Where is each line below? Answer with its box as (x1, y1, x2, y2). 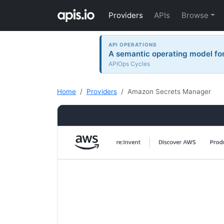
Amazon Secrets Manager (127, 87, 211, 96)
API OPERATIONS (108, 41, 157, 47)
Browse (181, 10, 208, 20)
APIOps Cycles (108, 59, 150, 67)
